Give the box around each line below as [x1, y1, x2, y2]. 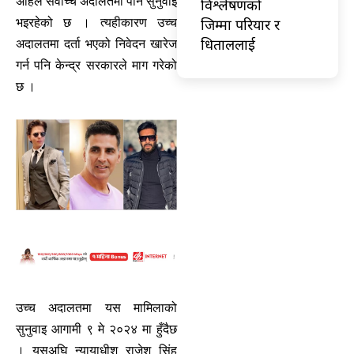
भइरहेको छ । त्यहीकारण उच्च [16, 15, 177, 31]
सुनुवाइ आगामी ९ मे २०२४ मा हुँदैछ [16, 322, 177, 337]
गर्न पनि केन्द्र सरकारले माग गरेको [16, 58, 177, 73]
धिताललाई [201, 34, 255, 54]
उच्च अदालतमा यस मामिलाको [16, 300, 177, 316]
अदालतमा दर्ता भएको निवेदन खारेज [16, 36, 177, 52]
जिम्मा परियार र [201, 14, 280, 34]
